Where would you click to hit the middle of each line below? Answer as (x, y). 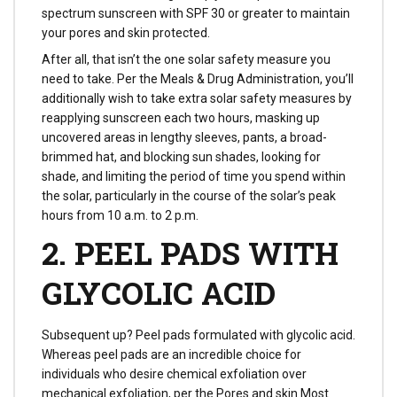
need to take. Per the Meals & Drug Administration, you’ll (198, 79)
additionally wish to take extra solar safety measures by (197, 99)
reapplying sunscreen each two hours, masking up (181, 118)
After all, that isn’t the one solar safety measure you (186, 60)
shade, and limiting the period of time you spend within (194, 177)
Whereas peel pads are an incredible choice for (171, 355)
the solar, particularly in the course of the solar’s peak (189, 196)
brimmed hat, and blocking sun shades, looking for (181, 157)
